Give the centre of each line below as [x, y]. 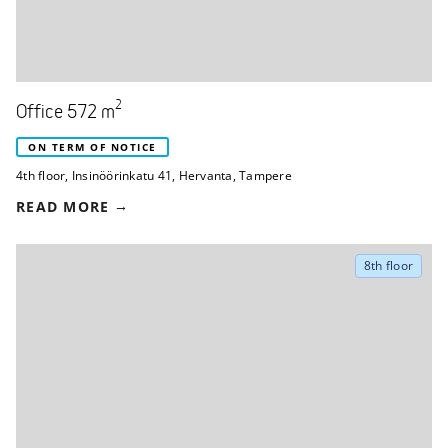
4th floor [41, 175]
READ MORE [63, 206]
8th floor [388, 265]
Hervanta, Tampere [235, 175]
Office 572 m [65, 112]
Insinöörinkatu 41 [121, 175]
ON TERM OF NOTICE [92, 146]
